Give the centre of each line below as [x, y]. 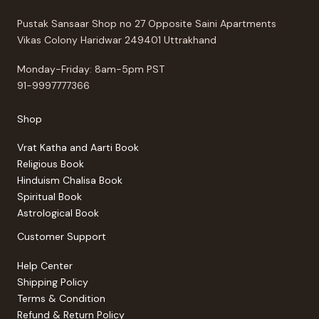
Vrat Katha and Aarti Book [78, 148]
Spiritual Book [49, 197]
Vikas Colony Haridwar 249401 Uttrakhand [117, 40]
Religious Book [51, 164]
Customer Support [62, 237]
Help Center [45, 265]
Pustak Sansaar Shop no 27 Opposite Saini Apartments [147, 24]
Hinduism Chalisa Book [70, 181]
